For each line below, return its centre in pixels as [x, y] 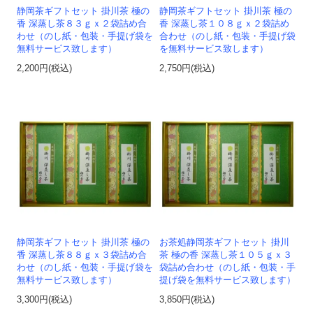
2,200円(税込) [45, 69]
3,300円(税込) [45, 300]
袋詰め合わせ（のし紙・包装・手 [228, 268]
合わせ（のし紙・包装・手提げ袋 [228, 37]
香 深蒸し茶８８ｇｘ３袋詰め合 [82, 255]
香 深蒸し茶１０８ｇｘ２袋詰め [225, 24]
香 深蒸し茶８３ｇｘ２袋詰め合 [82, 24]
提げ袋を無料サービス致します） [228, 281]
